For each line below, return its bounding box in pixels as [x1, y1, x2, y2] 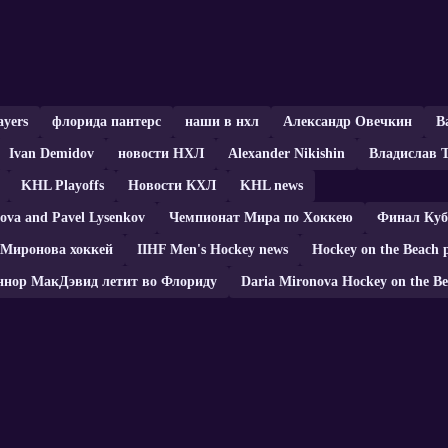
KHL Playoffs [21, 178, 104, 194]
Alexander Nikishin [228, 146, 345, 162]
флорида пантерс [52, 114, 161, 130]
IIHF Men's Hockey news [137, 242, 288, 258]
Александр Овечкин [283, 114, 412, 130]
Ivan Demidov [9, 146, 94, 162]
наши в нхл [185, 114, 259, 130]
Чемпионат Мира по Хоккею [169, 210, 353, 226]
